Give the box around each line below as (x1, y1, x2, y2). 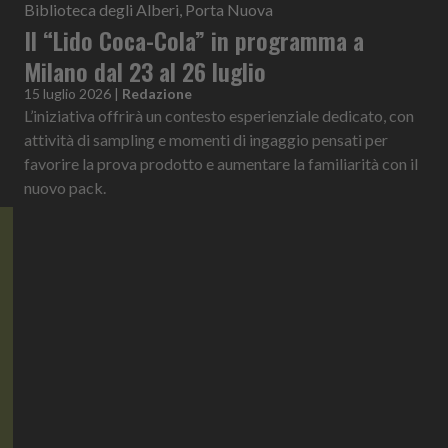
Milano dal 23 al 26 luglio (24, 52, 266, 89)
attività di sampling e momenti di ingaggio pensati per (24, 129, 388, 149)
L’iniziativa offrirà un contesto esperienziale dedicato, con (24, 105, 414, 125)
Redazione (122, 84, 192, 102)
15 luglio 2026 (24, 84, 111, 102)
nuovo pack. (24, 177, 106, 197)
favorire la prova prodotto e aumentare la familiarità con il (24, 153, 418, 173)
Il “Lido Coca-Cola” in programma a (24, 21, 364, 58)
